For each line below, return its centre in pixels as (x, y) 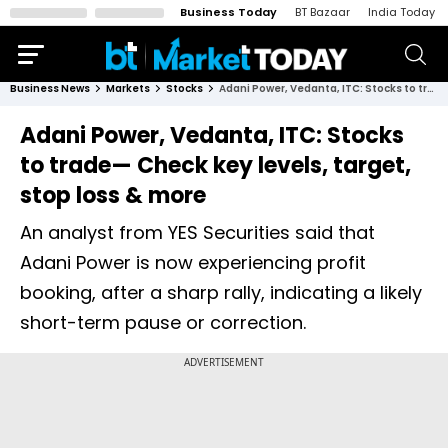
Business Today (228, 12)
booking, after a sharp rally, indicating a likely (221, 292)
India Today (401, 12)
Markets (128, 88)
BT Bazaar (322, 12)
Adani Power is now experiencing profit (193, 262)
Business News (50, 88)
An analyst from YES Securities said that (197, 232)
